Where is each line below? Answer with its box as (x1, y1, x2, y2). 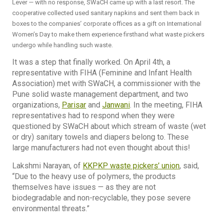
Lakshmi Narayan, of (12, 161, 83, 170)
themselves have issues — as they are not (12, 182, 156, 192)
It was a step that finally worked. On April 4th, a (12, 57, 170, 67)
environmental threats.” (12, 203, 90, 213)
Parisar (62, 100, 86, 110)
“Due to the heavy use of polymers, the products (12, 171, 176, 181)
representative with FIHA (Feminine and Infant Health (12, 68, 192, 78)
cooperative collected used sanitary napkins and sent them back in (12, 9, 200, 17)
